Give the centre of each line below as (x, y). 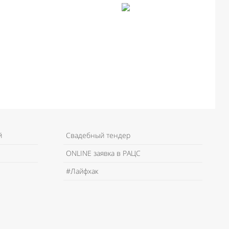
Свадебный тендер (98, 135)
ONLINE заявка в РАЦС (103, 153)
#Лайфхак (82, 171)
